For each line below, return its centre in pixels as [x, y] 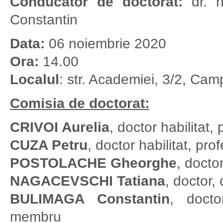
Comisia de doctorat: [80, 104]
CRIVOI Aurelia [60, 127]
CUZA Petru [49, 145]
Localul [35, 80]
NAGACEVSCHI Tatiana [88, 181]
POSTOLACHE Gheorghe [93, 163]
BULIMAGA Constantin [90, 199]
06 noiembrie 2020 [106, 44]
